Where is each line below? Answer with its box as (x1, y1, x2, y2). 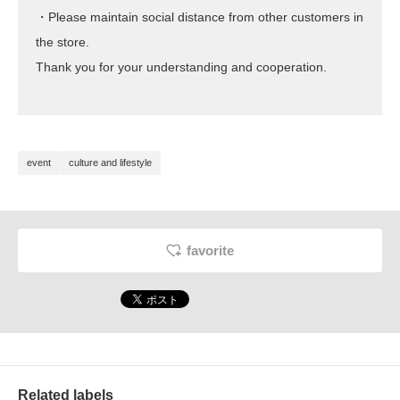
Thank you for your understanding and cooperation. (36, 60, 327, 75)
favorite (187, 243, 234, 259)
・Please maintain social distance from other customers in (36, 10, 363, 25)
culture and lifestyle (69, 157, 152, 169)
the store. (36, 35, 89, 50)
